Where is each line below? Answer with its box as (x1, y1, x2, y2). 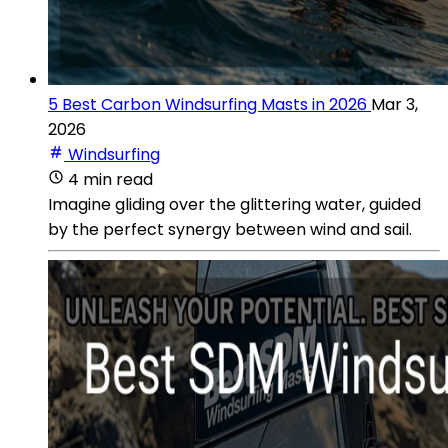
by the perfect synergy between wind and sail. (48, 217, 412, 241)
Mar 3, (371, 92, 418, 116)
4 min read (68, 167, 153, 191)
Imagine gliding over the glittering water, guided (48, 192, 421, 216)
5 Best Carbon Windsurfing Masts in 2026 (48, 92, 367, 116)
